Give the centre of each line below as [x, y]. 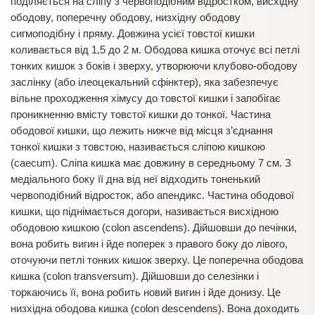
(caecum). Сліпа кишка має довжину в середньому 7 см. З [151, 163]
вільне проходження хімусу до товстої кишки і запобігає [146, 98]
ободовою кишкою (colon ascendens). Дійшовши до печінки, [154, 227]
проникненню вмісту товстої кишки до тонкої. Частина [141, 114]
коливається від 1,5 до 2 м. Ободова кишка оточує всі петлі [155, 50]
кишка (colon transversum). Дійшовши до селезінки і [135, 276]
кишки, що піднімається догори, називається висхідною [144, 211]
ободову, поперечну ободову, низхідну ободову [126, 17]
